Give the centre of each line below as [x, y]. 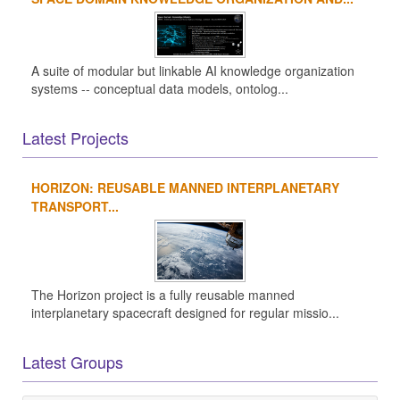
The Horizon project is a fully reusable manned [163, 294]
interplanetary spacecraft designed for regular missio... [185, 312]
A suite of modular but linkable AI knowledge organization [193, 71]
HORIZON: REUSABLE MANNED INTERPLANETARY [185, 187]
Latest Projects [75, 137]
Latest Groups [73, 361]
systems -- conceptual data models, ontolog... [160, 89]
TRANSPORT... [75, 206]
